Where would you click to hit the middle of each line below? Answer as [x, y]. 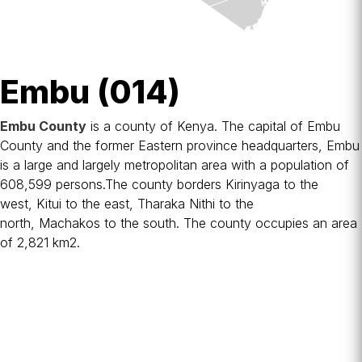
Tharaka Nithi [176, 204]
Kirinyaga [253, 184]
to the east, [99, 204]
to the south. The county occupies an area [229, 223]
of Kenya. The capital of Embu [248, 126]
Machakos [69, 223]
